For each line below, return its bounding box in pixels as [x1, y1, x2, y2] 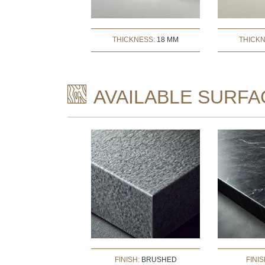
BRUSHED [141, 255, 177, 264]
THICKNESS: [112, 35, 157, 44]
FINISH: [114, 255, 141, 264]
